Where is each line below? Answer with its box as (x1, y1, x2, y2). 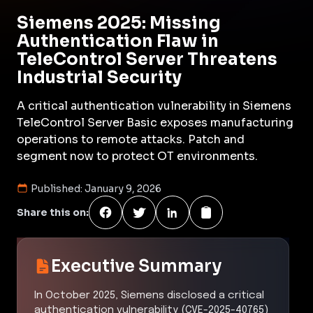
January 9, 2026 (85, 182, 161, 195)
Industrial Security (17, 66, 182, 88)
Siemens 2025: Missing (17, 12, 221, 34)
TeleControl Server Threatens (17, 48, 277, 70)
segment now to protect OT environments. (17, 148, 258, 163)
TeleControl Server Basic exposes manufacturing (17, 115, 293, 130)
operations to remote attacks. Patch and (17, 131, 245, 147)
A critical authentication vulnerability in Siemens (17, 98, 291, 113)
